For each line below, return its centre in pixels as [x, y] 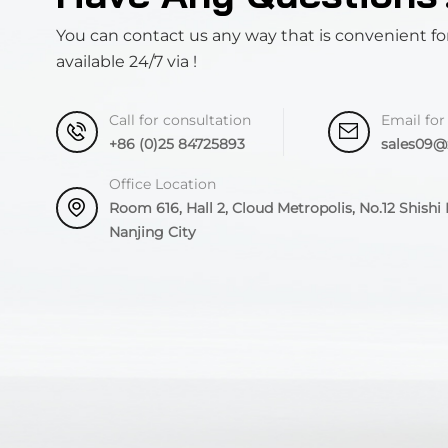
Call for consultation [179, 119]
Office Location [162, 183]
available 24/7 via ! [126, 61]
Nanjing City [152, 231]
